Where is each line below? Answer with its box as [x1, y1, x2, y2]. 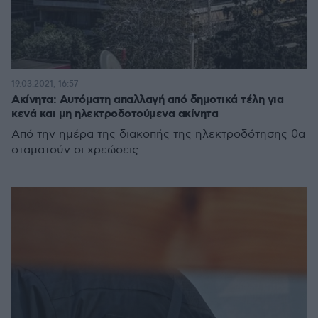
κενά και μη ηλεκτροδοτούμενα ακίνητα [11, 106, 218, 121]
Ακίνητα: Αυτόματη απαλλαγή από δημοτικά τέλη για [11, 92, 283, 107]
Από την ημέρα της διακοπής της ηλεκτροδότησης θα [11, 128, 305, 141]
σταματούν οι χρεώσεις [11, 143, 138, 157]
